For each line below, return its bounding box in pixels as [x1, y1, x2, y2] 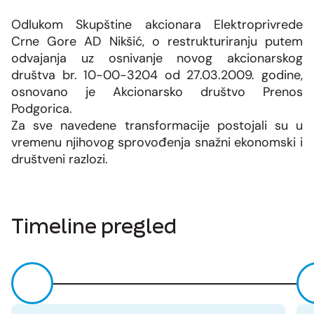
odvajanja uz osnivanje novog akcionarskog [11, 50, 303, 67]
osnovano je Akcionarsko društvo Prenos [11, 83, 303, 101]
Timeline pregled [11, 212, 177, 240]
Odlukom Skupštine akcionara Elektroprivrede [11, 16, 303, 34]
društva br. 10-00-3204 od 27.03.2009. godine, [11, 67, 303, 84]
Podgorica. [11, 100, 72, 118]
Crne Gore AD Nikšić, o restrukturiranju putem [11, 33, 303, 50]
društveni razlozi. [11, 151, 108, 168]
